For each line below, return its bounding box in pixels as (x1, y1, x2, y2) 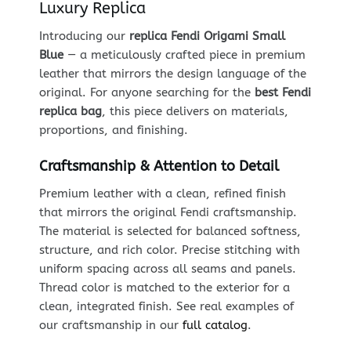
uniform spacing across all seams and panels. (38, 261, 296, 276)
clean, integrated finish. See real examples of (38, 299, 294, 313)
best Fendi (254, 85, 311, 100)
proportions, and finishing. (38, 123, 188, 138)
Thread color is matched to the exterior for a (38, 280, 290, 295)
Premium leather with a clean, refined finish (38, 186, 286, 201)
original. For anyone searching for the (38, 85, 255, 100)
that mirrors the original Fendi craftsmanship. (38, 204, 297, 219)
